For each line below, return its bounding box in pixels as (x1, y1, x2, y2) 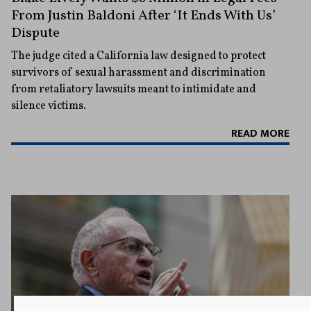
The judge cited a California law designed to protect (11, 49, 266, 65)
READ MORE (231, 124, 289, 144)
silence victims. (11, 99, 86, 115)
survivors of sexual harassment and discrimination (11, 65, 266, 81)
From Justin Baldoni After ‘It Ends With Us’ (11, 6, 276, 26)
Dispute (11, 24, 60, 44)
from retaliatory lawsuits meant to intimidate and (11, 82, 256, 98)
